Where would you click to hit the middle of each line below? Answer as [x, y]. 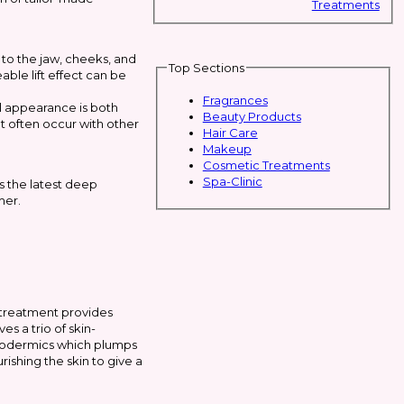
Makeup [227, 148]
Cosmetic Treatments [266, 165]
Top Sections [206, 68]
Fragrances [235, 100]
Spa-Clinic [232, 181]
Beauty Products [252, 116]
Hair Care [230, 132]
